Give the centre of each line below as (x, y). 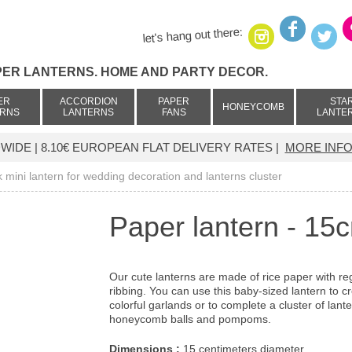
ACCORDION (88, 101)
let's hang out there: (193, 35)
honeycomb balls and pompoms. (190, 319)
